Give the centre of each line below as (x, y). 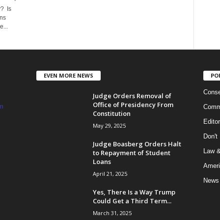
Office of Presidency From (133, 104)
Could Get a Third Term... (132, 201)
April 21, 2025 (110, 173)
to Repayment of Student (131, 152)
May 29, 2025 (109, 125)
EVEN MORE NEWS (68, 75)
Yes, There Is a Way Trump (134, 192)
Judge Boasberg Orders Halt (137, 144)
